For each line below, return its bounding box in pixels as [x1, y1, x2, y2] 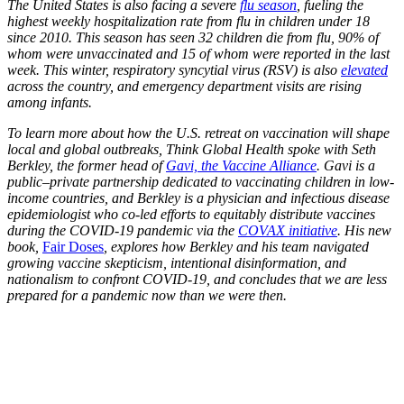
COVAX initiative [238, 223, 337, 239]
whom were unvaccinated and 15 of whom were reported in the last [7, 46, 390, 62]
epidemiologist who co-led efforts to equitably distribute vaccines [7, 207, 375, 223]
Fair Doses [42, 239, 104, 255]
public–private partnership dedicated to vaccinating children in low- [7, 174, 394, 190]
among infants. [7, 95, 92, 111]
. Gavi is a [317, 158, 375, 174]
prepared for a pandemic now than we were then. [7, 288, 287, 304]
